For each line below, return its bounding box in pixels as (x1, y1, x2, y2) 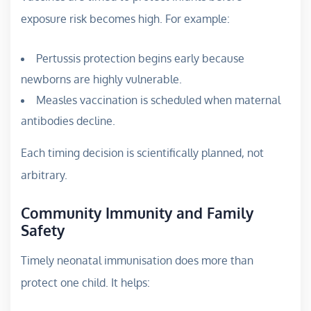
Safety (21, 221, 65, 240)
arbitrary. (21, 168, 67, 183)
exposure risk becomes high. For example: (21, 12, 230, 26)
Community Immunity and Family (21, 203, 253, 223)
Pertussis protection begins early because (36, 51, 244, 66)
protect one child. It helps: (21, 276, 150, 290)
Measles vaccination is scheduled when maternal (36, 93, 280, 108)
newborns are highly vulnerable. (21, 72, 182, 87)
